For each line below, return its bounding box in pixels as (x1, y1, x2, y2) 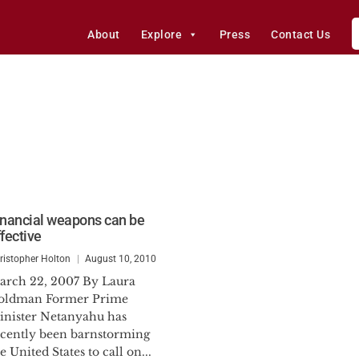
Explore (140, 28, 183, 41)
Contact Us (271, 28, 331, 41)
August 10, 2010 (85, 253, 157, 264)
